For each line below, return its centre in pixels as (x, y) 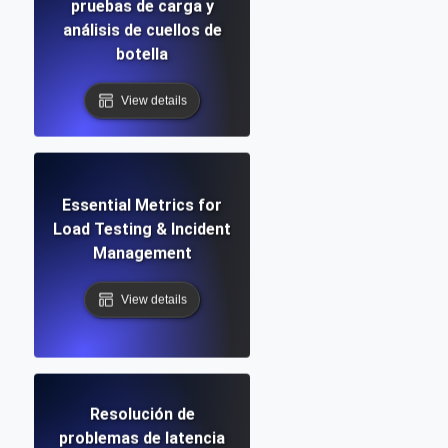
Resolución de (142, 414)
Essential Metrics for (142, 205)
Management (142, 253)
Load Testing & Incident (142, 229)
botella (142, 54)
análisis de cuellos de (142, 30)
